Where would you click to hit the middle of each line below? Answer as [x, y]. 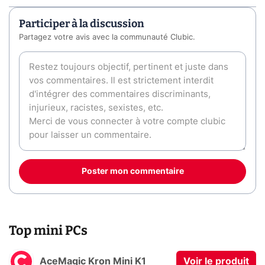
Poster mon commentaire [132, 172]
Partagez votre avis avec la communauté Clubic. [107, 38]
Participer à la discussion [82, 24]
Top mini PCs [48, 230]
